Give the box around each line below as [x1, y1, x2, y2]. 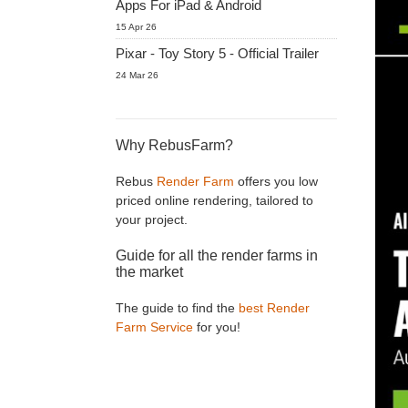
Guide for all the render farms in [116, 248, 318, 263]
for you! [193, 320, 240, 334]
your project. [116, 212, 188, 227]
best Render [239, 301, 310, 315]
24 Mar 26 [116, 70, 158, 80]
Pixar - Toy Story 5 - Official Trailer [116, 46, 319, 61]
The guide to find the [116, 301, 239, 315]
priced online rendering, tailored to [116, 193, 313, 208]
